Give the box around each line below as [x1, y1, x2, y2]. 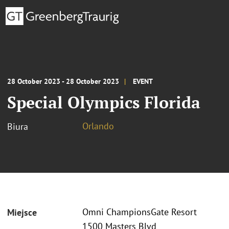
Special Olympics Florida [7, 91, 200, 113]
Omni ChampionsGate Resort [82, 206, 197, 218]
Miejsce [7, 207, 37, 219]
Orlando [82, 120, 114, 132]
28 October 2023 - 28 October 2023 [7, 76, 119, 86]
